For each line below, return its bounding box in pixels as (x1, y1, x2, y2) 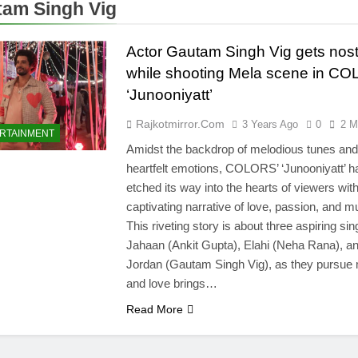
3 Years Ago (241, 118, 298, 131)
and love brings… (125, 276, 217, 291)
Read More (125, 303, 183, 316)
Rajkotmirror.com (135, 117, 225, 131)
